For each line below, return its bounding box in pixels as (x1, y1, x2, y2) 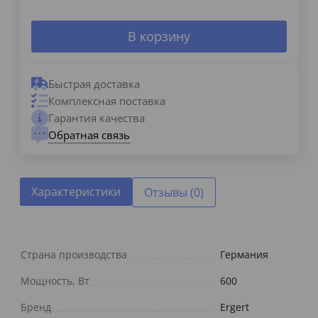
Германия (220, 248, 268, 262)
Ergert (220, 300, 249, 314)
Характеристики (31, 184, 121, 200)
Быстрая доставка (48, 77, 140, 92)
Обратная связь (48, 127, 130, 142)
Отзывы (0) (144, 185, 204, 201)
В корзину (128, 28, 190, 45)
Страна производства (21, 248, 127, 262)
